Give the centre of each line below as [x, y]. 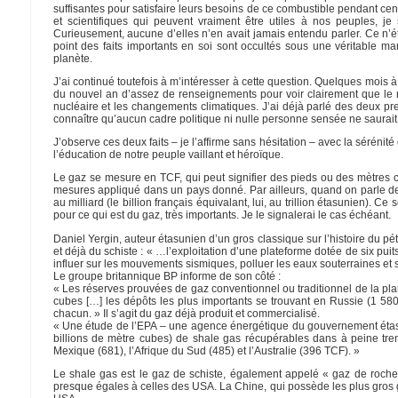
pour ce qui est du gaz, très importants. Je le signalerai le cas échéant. [222, 215]
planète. [72, 58]
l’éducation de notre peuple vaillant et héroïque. [168, 155]
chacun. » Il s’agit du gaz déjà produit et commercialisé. [186, 313]
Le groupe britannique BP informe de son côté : [167, 276]
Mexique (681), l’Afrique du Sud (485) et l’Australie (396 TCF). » [206, 350]
